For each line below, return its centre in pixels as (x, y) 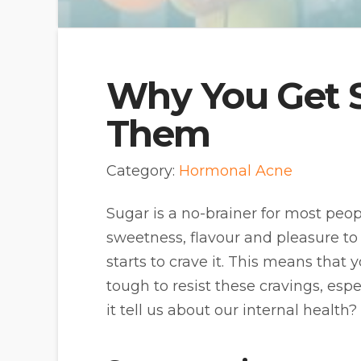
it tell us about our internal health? (232, 310)
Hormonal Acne (236, 171)
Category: (143, 171)
